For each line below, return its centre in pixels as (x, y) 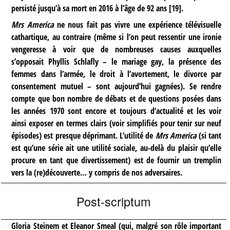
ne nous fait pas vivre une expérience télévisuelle (138, 25)
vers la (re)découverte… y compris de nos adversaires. (97, 173)
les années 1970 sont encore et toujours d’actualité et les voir (117, 111)
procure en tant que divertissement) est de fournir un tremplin (117, 160)
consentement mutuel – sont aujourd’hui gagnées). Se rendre (117, 87)
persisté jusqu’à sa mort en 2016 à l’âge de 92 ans (89, 8)
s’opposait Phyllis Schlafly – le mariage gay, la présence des (117, 62)
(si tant (209, 136)
